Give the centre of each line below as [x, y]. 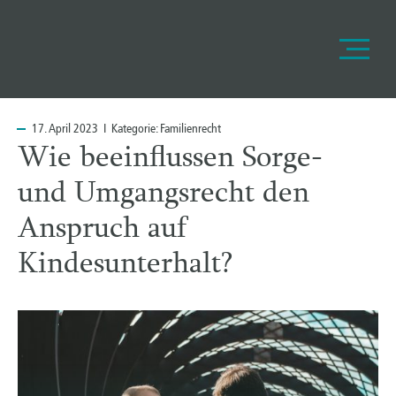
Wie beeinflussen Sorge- [170, 160]
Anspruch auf [102, 230]
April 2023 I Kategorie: [103, 129]
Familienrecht [190, 129]
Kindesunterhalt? [125, 266]
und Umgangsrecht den [164, 195]
